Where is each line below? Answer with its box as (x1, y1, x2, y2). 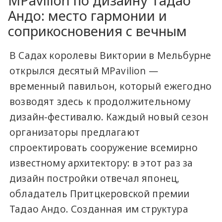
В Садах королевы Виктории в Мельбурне (9, 49, 212, 62)
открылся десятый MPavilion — (9, 64, 158, 77)
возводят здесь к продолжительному (9, 95, 191, 108)
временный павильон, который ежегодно (9, 79, 212, 93)
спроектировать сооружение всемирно (9, 141, 198, 154)
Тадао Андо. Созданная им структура (9, 202, 188, 216)
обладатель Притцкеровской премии (9, 187, 190, 200)
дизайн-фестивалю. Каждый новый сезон (9, 110, 209, 123)
